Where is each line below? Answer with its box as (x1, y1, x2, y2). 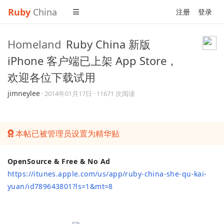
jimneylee (7, 88, 40, 98)
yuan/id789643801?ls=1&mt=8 (7, 181, 113, 191)
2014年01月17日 (44, 89, 92, 98)
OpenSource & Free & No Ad (7, 156, 110, 166)
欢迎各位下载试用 (7, 69, 95, 84)
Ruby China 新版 (66, 36, 150, 51)
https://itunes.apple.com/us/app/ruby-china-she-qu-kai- (7, 169, 207, 178)
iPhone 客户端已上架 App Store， (7, 53, 177, 68)
